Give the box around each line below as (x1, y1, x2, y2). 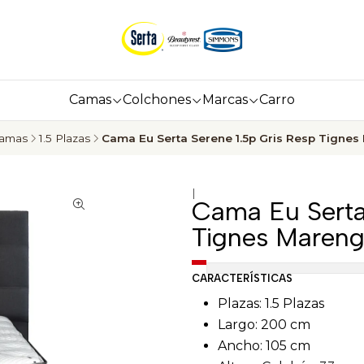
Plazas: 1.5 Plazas (218, 296, 324, 311)
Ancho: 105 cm (218, 338, 310, 353)
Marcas (202, 92, 248, 107)
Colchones (123, 92, 191, 107)
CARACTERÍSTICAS (192, 272, 292, 284)
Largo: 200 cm (218, 317, 310, 332)
